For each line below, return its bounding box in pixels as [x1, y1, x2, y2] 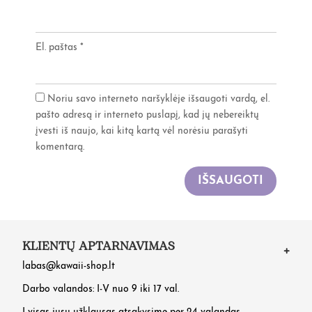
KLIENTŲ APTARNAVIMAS [22, 237, 175, 256]
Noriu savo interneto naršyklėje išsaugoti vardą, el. [47, 94, 270, 105]
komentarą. [36, 142, 85, 153]
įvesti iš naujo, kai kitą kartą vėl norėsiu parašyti [36, 126, 249, 137]
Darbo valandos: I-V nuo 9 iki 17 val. [22, 284, 180, 295]
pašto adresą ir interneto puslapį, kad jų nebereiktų [36, 110, 260, 121]
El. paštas [36, 42, 81, 54]
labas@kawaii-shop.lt [22, 261, 116, 272]
